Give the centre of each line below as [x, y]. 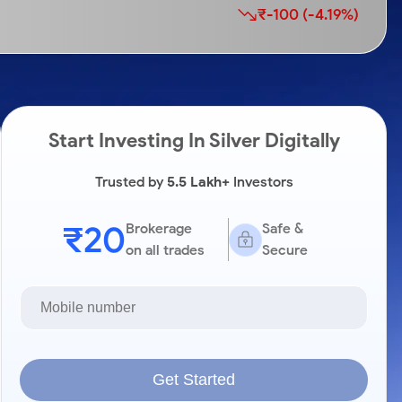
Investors [261, 182]
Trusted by [131, 182]
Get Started [194, 380]
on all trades [165, 250]
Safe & [283, 228]
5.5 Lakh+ [198, 182]
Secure [285, 250]
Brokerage [159, 228]
